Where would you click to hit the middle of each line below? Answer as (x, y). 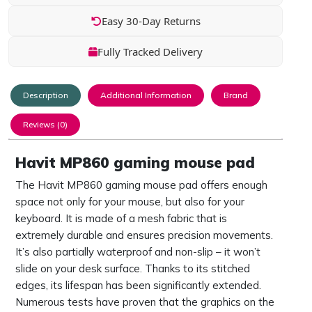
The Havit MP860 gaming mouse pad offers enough (141, 185)
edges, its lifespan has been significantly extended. (138, 286)
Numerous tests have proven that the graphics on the (145, 302)
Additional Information (146, 95)
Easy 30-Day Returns (151, 21)
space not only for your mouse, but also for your (130, 202)
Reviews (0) (45, 125)
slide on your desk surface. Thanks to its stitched (133, 269)
